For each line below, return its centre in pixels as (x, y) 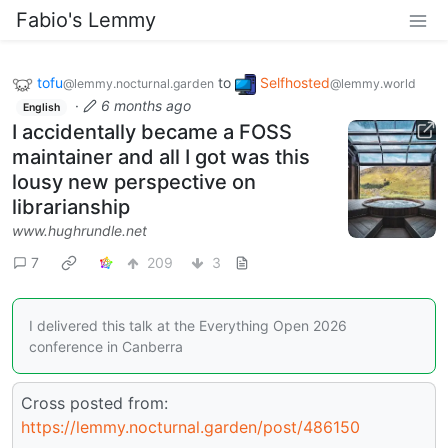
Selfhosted (295, 82)
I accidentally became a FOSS (152, 132)
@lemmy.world (373, 83)
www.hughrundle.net (79, 231)
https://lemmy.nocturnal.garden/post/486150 (190, 426)
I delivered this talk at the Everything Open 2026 (188, 325)
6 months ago (145, 105)
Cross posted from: (94, 402)
